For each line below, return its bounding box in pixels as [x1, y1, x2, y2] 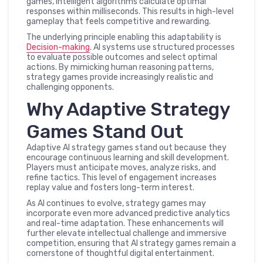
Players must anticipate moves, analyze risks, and [26, 163, 216, 173]
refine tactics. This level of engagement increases [26, 173, 217, 183]
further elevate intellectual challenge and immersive [26, 228, 227, 238]
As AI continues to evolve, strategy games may [26, 198, 206, 208]
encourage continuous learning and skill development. [26, 153, 229, 163]
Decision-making [26, 42, 90, 52]
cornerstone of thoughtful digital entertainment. [26, 248, 214, 258]
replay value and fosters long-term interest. [26, 183, 194, 193]
